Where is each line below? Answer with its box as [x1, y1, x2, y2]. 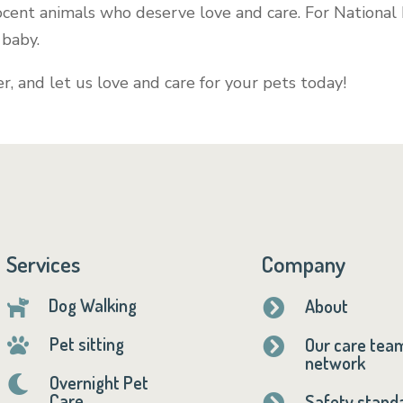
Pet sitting [49, 331, 125, 355]
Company [262, 248, 346, 278]
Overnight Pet [49, 370, 149, 394]
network [304, 350, 365, 374]
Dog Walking [49, 292, 138, 317]
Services [5, 248, 80, 278]
